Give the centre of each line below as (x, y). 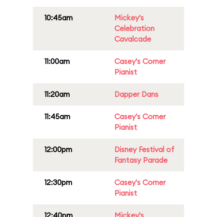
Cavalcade (133, 39)
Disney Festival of (144, 149)
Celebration (134, 28)
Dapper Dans (136, 94)
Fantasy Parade (141, 160)
